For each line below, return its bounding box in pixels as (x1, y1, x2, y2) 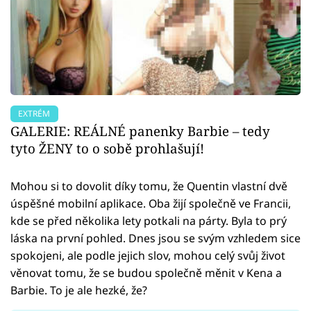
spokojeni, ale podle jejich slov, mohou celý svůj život (10, 247, 285, 263)
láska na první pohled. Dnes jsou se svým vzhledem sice (10, 230, 301, 246)
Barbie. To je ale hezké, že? (10, 282, 147, 298)
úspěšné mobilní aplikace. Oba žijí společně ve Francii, (10, 195, 291, 211)
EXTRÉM (18, 107, 51, 119)
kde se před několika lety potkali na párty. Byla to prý (10, 212, 287, 228)
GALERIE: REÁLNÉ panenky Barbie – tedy (10, 121, 270, 140)
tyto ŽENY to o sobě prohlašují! (10, 139, 204, 157)
